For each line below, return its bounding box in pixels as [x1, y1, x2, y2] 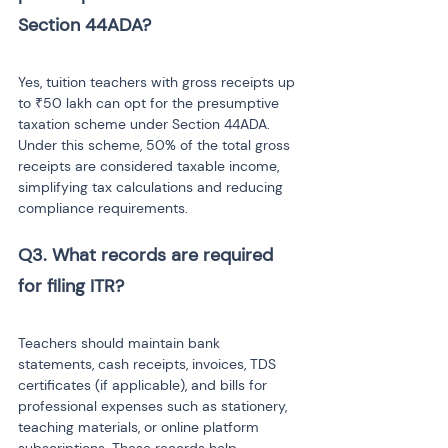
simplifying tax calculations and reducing [18, 178, 287, 196]
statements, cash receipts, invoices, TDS [18, 355, 280, 373]
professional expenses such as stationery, [18, 397, 291, 415]
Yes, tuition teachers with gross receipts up [18, 73, 299, 91]
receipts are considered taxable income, [18, 157, 283, 175]
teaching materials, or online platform [18, 418, 263, 436]
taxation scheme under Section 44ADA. [18, 115, 274, 133]
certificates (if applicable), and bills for [18, 376, 271, 394]
